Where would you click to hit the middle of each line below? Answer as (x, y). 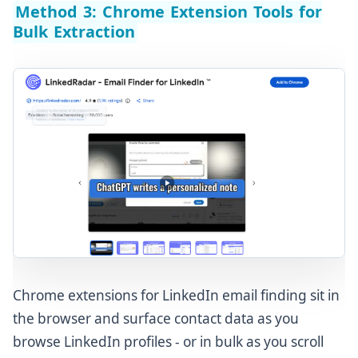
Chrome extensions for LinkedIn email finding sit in (176, 295)
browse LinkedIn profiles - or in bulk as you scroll (168, 341)
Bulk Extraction (74, 32)
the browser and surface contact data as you (156, 318)
